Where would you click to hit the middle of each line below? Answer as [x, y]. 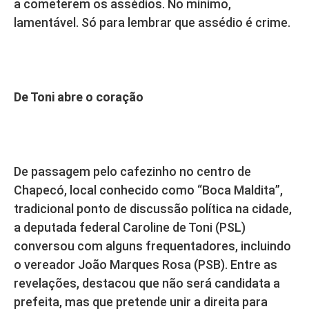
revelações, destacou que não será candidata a [147, 283]
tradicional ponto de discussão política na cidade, [153, 209]
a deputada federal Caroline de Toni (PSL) [130, 228]
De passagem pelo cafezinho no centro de [132, 172]
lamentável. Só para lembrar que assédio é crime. [152, 23]
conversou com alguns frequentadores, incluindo [152, 246]
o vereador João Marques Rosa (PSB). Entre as [146, 265]
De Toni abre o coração [79, 97]
